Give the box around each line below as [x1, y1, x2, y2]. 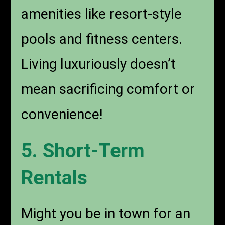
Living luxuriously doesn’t [21, 56, 176, 73]
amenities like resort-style [21, 6, 182, 23]
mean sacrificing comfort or [21, 81, 195, 98]
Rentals [21, 166, 88, 190]
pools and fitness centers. [21, 31, 183, 48]
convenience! [21, 106, 103, 123]
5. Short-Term [21, 139, 145, 163]
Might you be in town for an [21, 205, 191, 222]
